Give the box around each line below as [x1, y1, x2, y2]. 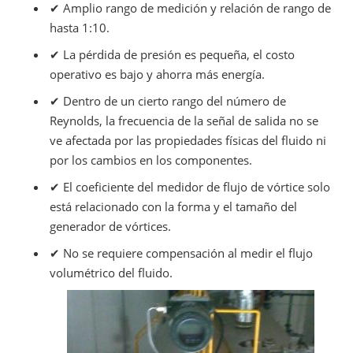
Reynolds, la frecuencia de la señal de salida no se [49, 112, 318, 128]
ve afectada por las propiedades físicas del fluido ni [49, 132, 326, 148]
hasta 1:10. [49, 19, 110, 35]
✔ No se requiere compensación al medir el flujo [49, 244, 313, 261]
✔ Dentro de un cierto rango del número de [49, 92, 286, 109]
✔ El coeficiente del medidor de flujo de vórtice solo [49, 178, 330, 195]
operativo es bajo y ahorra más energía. [49, 65, 265, 82]
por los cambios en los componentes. [49, 151, 252, 168]
